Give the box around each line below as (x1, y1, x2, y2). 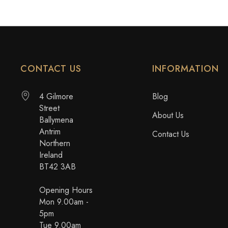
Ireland (39, 149, 63, 161)
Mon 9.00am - (39, 196, 89, 208)
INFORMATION (152, 62, 219, 75)
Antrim (39, 126, 61, 137)
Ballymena (39, 114, 73, 126)
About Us (152, 109, 184, 121)
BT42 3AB (39, 161, 76, 173)
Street (39, 102, 60, 114)
